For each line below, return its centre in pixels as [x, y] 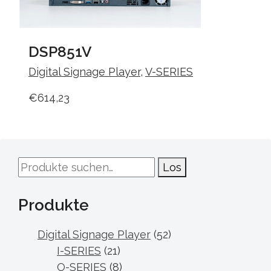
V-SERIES [169, 72]
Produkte [54, 205]
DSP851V [60, 52]
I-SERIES [79, 251]
